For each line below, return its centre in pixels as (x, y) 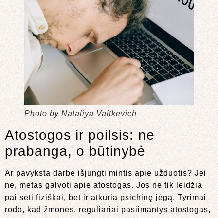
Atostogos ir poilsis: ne (80, 135)
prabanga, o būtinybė (75, 151)
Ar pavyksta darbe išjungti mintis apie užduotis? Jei (106, 173)
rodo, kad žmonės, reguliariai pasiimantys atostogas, (108, 210)
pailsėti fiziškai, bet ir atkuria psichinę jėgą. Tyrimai (106, 198)
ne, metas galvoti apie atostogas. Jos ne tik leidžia (104, 185)
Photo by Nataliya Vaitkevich (81, 114)
